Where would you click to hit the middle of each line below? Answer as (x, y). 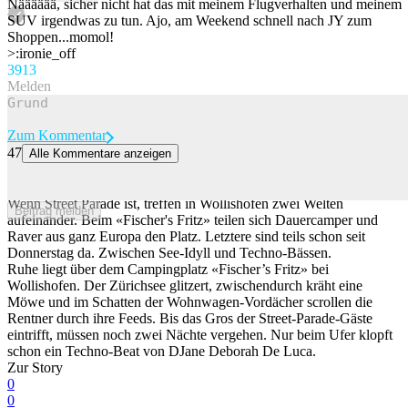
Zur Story (35, 367)
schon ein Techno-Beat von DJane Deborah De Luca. (162, 351)
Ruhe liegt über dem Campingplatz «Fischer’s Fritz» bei (168, 269)
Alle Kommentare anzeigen (100, 153)
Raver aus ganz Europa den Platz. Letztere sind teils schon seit (186, 236)
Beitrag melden (54, 210)
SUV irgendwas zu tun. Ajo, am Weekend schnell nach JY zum (189, 20)
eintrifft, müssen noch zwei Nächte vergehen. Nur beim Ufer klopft (200, 334)
